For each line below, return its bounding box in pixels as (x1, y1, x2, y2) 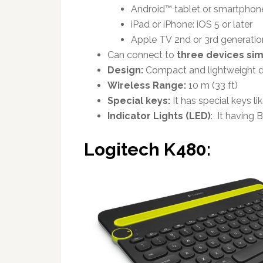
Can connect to (107, 49, 174, 60)
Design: (107, 64, 143, 76)
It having (213, 110, 257, 122)
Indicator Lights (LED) (107, 110, 211, 122)
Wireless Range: (107, 79, 188, 91)
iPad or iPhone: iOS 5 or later (131, 18, 252, 30)
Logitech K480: (84, 139, 211, 160)
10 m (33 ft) (188, 79, 238, 91)
